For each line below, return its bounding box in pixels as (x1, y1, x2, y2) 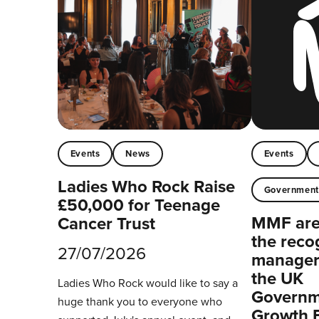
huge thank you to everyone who (57, 293, 222, 310)
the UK (251, 266, 303, 292)
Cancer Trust (57, 211, 155, 237)
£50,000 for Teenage (57, 192, 220, 219)
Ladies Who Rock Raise (57, 174, 235, 200)
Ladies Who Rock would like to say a (57, 275, 238, 292)
